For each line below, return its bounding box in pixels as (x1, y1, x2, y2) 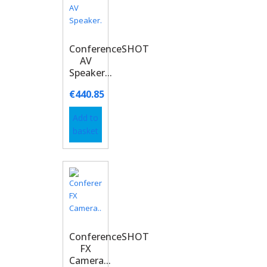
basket (73, 125, 99, 136)
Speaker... (69, 66, 113, 79)
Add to (73, 112, 99, 123)
